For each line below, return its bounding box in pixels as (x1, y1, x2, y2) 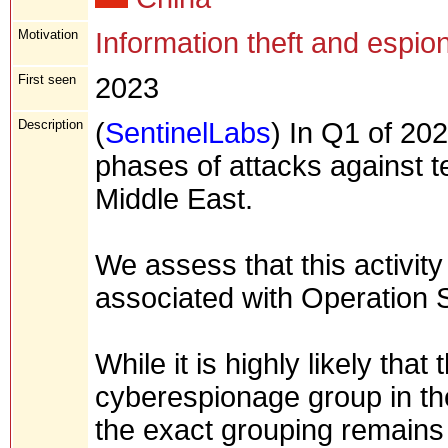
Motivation (18, 26, 78, 42)
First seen (18, 71, 76, 87)
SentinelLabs (105, 116, 271, 149)
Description (18, 116, 83, 132)
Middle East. (95, 182, 253, 215)
